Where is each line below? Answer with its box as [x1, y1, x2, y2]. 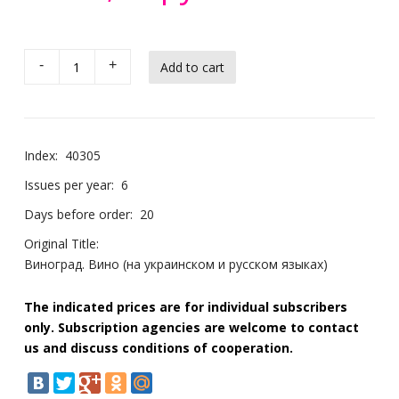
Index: [23, 147, 58, 164]
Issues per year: [23, 176, 114, 193]
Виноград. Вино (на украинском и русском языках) [23, 256, 328, 273]
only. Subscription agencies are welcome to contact [23, 319, 359, 336]
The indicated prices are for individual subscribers [23, 298, 347, 315]
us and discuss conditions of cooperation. [23, 339, 293, 356]
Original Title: [23, 235, 99, 252]
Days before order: [23, 206, 133, 223]
